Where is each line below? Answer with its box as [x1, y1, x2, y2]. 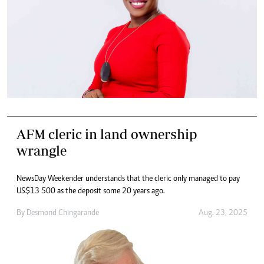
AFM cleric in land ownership [16, 126, 197, 142]
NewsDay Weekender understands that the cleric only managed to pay [16, 174, 240, 183]
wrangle [16, 142, 67, 159]
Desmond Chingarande [27, 209, 99, 217]
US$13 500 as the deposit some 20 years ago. [16, 187, 165, 196]
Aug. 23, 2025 [199, 209, 247, 217]
